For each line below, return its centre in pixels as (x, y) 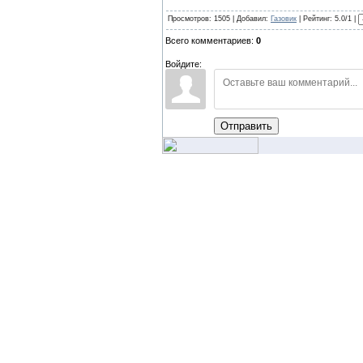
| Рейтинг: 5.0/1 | (327, 19)
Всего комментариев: (211, 41)
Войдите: (184, 64)
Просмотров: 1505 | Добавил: (219, 19)
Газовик (284, 19)
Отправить (246, 126)
